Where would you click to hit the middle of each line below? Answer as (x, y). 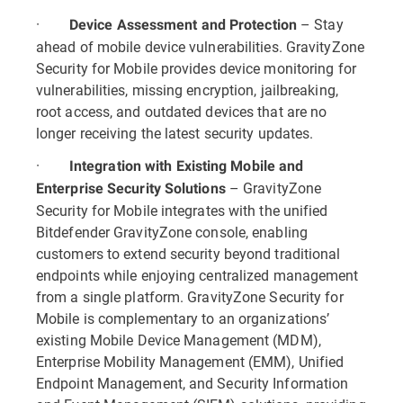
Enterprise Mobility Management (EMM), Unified (190, 361)
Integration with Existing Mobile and (186, 166)
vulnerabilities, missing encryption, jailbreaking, (187, 90)
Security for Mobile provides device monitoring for (196, 68)
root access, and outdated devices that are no (182, 111)
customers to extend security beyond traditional (188, 253)
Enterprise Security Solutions (133, 188)
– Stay (320, 24)
